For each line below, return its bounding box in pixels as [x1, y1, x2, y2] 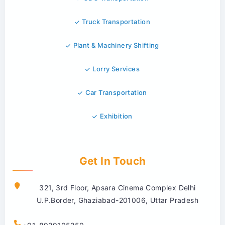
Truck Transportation [82, 17, 151, 26]
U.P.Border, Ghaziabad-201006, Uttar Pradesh [36, 195, 199, 204]
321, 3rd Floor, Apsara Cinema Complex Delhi [39, 183, 196, 192]
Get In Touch [79, 154, 146, 167]
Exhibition [99, 111, 133, 120]
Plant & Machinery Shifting [73, 41, 159, 49]
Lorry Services [92, 64, 140, 73]
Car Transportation [85, 88, 147, 96]
